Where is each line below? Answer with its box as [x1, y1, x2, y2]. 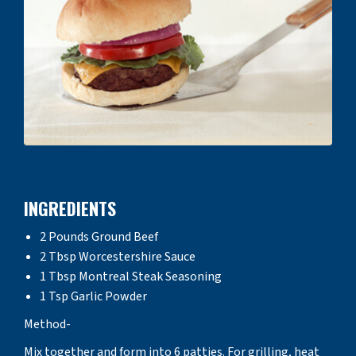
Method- [24, 315, 71, 333]
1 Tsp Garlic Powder [40, 287, 147, 305]
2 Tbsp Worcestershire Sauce [40, 247, 195, 265]
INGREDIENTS [24, 195, 116, 221]
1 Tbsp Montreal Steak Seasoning [40, 267, 222, 285]
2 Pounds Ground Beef [40, 227, 158, 246]
